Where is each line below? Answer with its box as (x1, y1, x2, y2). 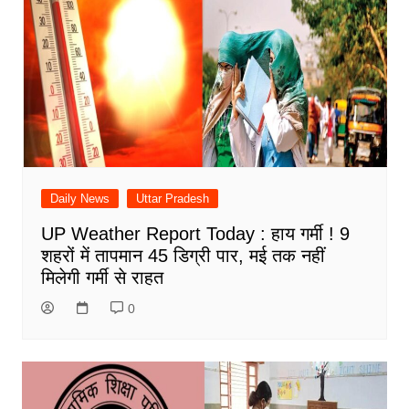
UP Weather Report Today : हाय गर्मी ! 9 (40, 224, 350, 245)
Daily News (49, 192, 110, 206)
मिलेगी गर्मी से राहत (40, 267, 163, 288)
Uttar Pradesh (135, 192, 209, 206)
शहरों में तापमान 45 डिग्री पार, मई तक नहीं (40, 246, 325, 267)
